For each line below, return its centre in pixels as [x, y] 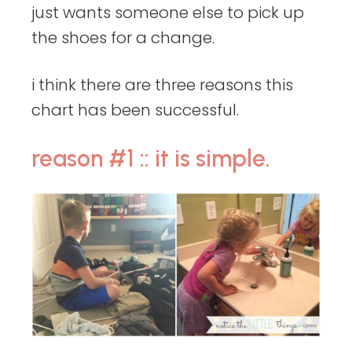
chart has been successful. [135, 110]
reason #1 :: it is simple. [151, 159]
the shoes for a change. [123, 38]
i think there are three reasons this [162, 85]
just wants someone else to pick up [168, 13]
